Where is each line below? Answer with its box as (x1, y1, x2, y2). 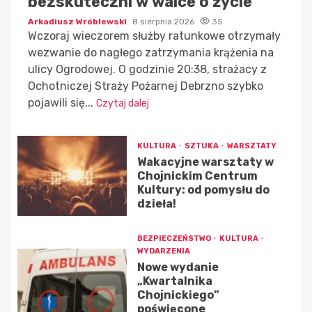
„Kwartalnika (136, 274, 212, 288)
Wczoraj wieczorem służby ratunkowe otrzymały (28, 29, 281, 43)
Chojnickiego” (136, 288, 219, 302)
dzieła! (136, 197, 176, 211)
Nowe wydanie (136, 260, 219, 274)
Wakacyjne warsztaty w (136, 155, 274, 169)
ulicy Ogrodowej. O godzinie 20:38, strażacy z (28, 63, 267, 77)
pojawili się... (28, 96, 96, 110)
